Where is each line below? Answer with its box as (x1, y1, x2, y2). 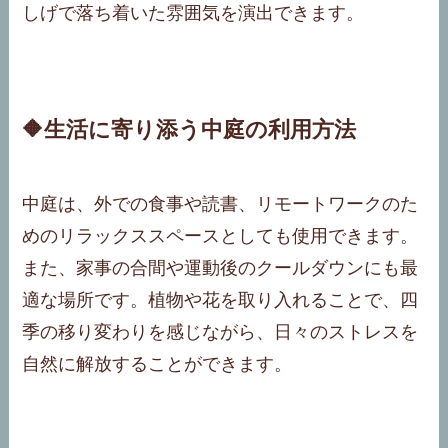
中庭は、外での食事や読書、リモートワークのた (22, 193, 419, 214)
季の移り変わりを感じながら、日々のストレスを (22, 321, 419, 342)
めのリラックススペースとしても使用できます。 (22, 225, 419, 246)
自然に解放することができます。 (22, 353, 293, 374)
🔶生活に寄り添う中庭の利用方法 (22, 117, 357, 142)
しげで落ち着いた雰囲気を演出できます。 (22, 2, 365, 23)
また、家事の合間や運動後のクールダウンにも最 (22, 257, 419, 278)
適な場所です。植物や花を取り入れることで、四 (22, 289, 419, 310)
